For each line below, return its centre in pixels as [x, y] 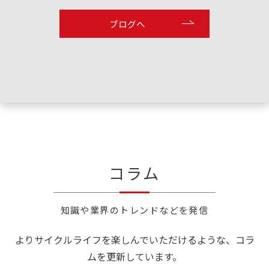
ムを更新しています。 [134, 256]
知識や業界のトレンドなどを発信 [134, 210]
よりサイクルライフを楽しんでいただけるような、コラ [134, 239]
